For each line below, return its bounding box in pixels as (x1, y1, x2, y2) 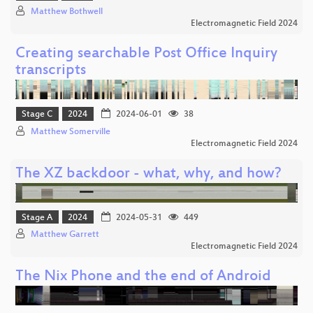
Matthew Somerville (31, 126, 110, 137)
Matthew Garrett (31, 230, 99, 240)
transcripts (15, 62, 86, 80)
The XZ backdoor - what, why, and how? (15, 165, 282, 183)
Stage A (22, 213, 53, 224)
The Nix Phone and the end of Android (15, 268, 271, 286)
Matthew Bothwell (31, 7, 103, 17)
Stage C (22, 110, 53, 120)
